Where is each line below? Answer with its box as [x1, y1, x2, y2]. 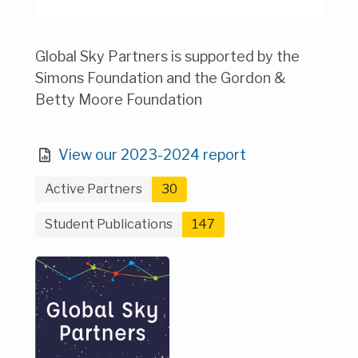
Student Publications [45, 217, 173, 233]
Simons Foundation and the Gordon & [35, 70, 286, 87]
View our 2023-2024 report [58, 146, 246, 164]
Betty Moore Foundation [35, 91, 202, 109]
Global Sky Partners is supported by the [35, 48, 300, 66]
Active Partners [45, 181, 142, 197]
